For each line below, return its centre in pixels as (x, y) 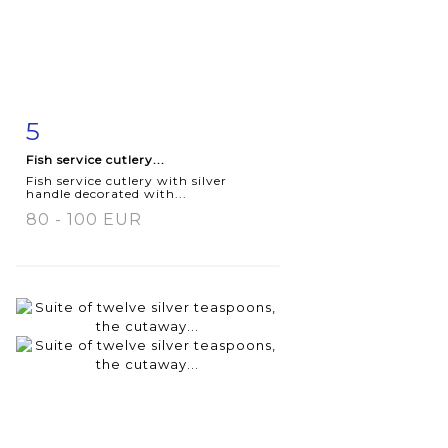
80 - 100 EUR (84, 219)
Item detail (89, 126)
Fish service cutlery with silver (126, 180)
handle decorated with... (106, 193)
